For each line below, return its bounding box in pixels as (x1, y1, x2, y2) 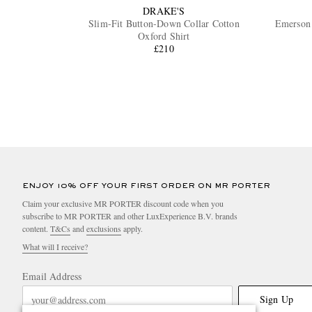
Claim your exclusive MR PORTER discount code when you (22, 198, 224, 210)
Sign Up (259, 292, 294, 306)
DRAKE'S (143, 4, 185, 18)
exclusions (86, 223, 121, 235)
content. (22, 223, 50, 235)
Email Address (22, 270, 82, 283)
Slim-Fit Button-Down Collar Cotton (88, 17, 240, 31)
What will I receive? (22, 241, 88, 253)
